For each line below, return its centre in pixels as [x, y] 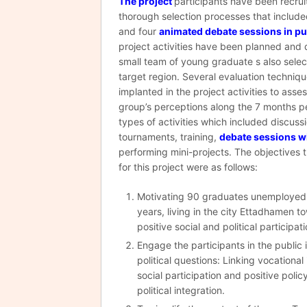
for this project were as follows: [188, 167]
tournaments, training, [169, 137]
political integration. [181, 291]
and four [139, 32]
